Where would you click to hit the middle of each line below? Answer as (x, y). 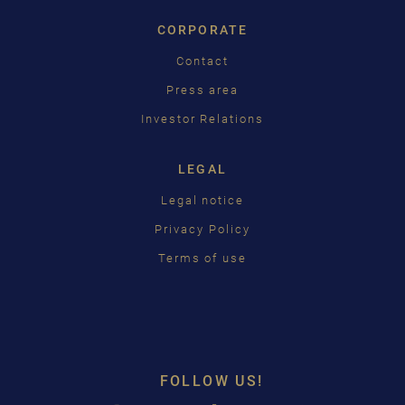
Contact (202, 61)
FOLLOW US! (212, 381)
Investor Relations (202, 118)
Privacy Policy (202, 229)
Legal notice (202, 200)
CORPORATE (202, 29)
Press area (202, 89)
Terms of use (202, 258)
